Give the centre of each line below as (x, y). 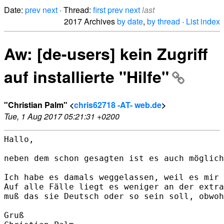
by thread (163, 21)
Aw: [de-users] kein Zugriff (106, 54)
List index (203, 21)
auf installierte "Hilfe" (86, 77)
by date (130, 21)
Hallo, (19, 139)
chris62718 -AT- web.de (118, 104)
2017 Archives (90, 21)
